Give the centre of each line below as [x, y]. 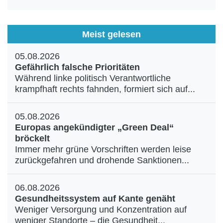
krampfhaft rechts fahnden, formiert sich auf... [105, 89]
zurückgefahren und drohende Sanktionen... [102, 160]
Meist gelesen [111, 34]
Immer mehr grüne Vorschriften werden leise [103, 149]
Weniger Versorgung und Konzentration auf [101, 210]
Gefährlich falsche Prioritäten [77, 67]
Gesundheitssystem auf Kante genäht [95, 199]
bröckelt [32, 138]
